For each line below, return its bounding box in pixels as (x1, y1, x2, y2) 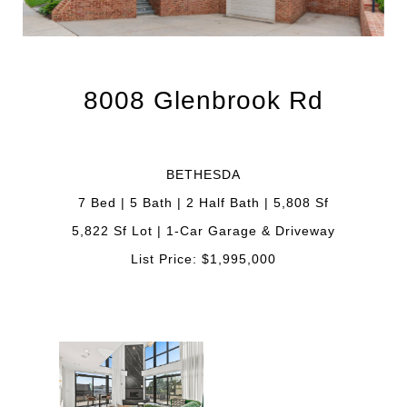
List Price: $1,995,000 (131, 252, 276, 266)
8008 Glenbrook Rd (84, 86, 323, 114)
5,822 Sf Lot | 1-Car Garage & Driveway (72, 223, 335, 238)
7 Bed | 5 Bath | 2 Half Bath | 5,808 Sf (78, 195, 329, 210)
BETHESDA (166, 167, 241, 182)
